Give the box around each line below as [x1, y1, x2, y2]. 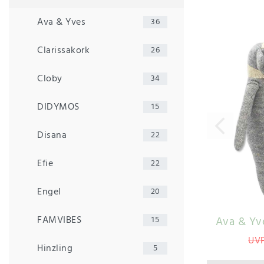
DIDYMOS [37, 99, 80, 115]
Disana [37, 127, 67, 143]
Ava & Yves [37, 14, 85, 30]
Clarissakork [37, 42, 90, 58]
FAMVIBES [37, 212, 81, 228]
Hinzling [37, 240, 72, 256]
